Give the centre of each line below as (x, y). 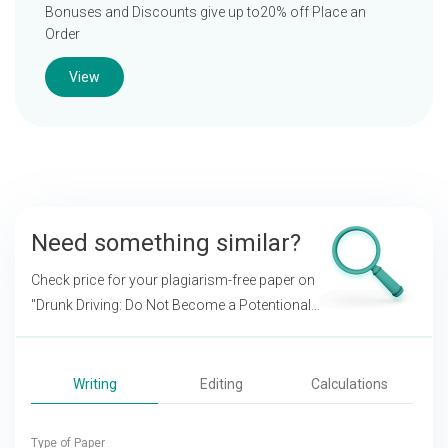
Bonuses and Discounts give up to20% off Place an (205, 12)
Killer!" (50, 330)
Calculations (349, 384)
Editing (222, 384)
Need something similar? (166, 243)
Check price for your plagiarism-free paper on (173, 280)
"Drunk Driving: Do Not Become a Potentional (171, 305)
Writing (94, 384)
